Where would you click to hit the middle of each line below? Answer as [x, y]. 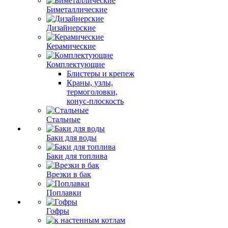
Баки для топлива [77, 156]
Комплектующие [76, 64]
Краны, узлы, [90, 83]
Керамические [71, 46]
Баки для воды [72, 138]
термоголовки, [92, 92]
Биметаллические [77, 9]
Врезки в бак [69, 174]
